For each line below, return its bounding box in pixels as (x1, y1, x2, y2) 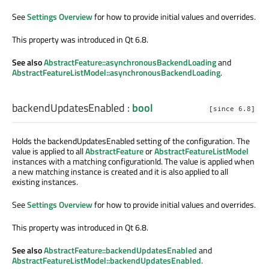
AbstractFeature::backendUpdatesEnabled (44, 243, 197, 256)
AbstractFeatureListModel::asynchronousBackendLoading (12, 66, 220, 79)
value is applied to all (12, 144, 85, 157)
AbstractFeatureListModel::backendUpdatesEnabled (12, 253, 201, 267)
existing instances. (12, 175, 78, 188)
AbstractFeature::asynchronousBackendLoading (44, 56, 216, 69)
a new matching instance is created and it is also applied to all (12, 165, 228, 178)
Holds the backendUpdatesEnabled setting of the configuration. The (12, 134, 250, 147)
